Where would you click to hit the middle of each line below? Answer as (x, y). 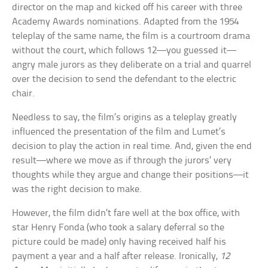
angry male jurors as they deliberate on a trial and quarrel (132, 65)
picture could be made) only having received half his (119, 242)
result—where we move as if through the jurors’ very (122, 161)
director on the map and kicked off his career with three (127, 8)
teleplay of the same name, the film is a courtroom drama (131, 36)
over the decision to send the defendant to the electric (124, 80)
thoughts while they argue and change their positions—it (131, 175)
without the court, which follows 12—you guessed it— (124, 51)
